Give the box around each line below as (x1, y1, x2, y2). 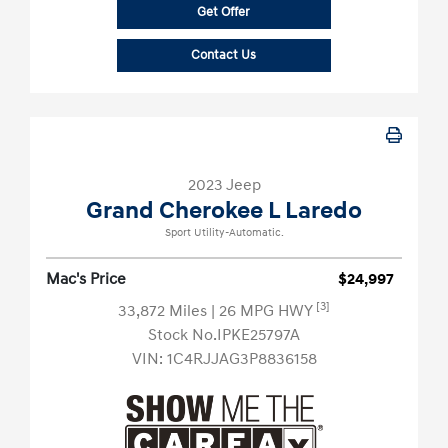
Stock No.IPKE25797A (148, 325, 300, 346)
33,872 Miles (118, 301, 211, 322)
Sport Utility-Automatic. (164, 226, 284, 241)
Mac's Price (46, 269, 126, 290)
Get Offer (197, 4, 251, 21)
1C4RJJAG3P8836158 (166, 349, 317, 370)
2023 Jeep (187, 175, 261, 196)
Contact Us (191, 47, 257, 64)
